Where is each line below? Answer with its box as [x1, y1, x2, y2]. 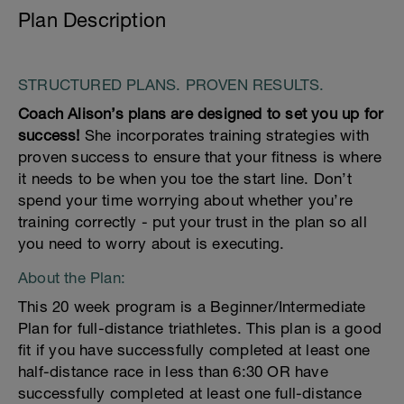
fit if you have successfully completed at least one [18, 341, 371, 359]
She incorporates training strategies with [79, 126, 370, 144]
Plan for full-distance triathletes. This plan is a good [18, 319, 382, 337]
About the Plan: [18, 269, 125, 287]
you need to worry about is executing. [18, 234, 285, 252]
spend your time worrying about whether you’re [18, 191, 353, 209]
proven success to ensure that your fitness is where [18, 148, 382, 166]
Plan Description [18, 8, 167, 32]
